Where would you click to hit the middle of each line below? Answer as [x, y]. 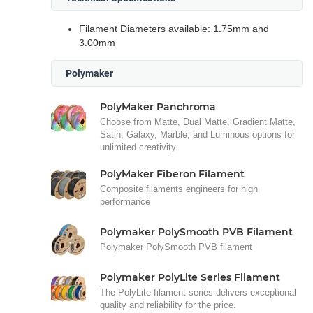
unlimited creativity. [139, 147]
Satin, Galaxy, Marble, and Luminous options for [197, 134]
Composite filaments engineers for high [179, 189]
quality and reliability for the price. [168, 305]
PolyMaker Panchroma [158, 107]
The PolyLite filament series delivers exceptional [198, 292]
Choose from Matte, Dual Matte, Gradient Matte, [198, 122]
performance [125, 201]
